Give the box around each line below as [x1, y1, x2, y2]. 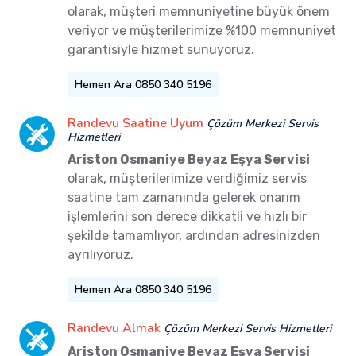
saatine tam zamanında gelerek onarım [68, 189, 300, 205]
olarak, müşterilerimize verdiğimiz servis [68, 170, 307, 186]
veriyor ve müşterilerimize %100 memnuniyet [68, 22, 336, 38]
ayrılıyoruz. [68, 246, 133, 262]
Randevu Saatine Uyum [68, 114, 203, 132]
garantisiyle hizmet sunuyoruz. [68, 41, 254, 57]
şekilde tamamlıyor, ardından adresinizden [68, 227, 320, 243]
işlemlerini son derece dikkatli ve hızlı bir [68, 208, 307, 224]
